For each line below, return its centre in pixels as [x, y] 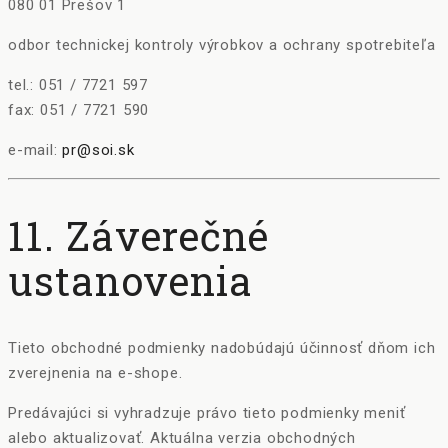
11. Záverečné [138, 235]
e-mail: [35, 149]
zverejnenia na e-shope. [95, 373]
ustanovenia [130, 280]
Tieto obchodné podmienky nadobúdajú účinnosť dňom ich [222, 348]
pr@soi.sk [98, 149]
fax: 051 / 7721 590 [79, 109]
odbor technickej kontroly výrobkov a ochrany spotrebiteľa [222, 44]
